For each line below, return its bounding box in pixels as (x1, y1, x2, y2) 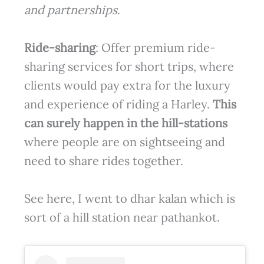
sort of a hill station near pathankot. (24, 209, 220, 225)
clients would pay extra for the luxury (24, 77, 230, 93)
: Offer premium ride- (95, 39, 216, 55)
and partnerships (24, 2, 117, 17)
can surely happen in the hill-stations (24, 115, 227, 130)
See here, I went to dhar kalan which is (24, 190, 235, 206)
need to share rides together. (24, 153, 183, 168)
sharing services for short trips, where (24, 58, 234, 74)
